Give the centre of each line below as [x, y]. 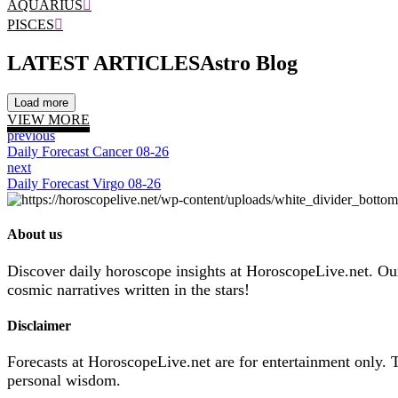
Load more [41, 103]
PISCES [31, 25]
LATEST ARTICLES [103, 64]
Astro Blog [249, 64]
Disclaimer [39, 325]
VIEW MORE [48, 119]
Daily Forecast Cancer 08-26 [88, 151]
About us [35, 235]
